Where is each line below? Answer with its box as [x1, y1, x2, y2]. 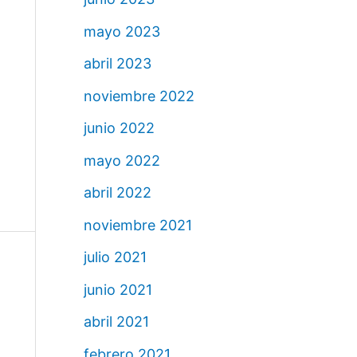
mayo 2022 [83, 151, 160, 169]
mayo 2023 [83, 22, 160, 40]
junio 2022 [83, 120, 155, 137]
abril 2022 [83, 184, 151, 202]
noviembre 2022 [83, 87, 194, 104]
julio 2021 [83, 249, 147, 266]
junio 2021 [83, 280, 152, 298]
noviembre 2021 [83, 216, 192, 233]
